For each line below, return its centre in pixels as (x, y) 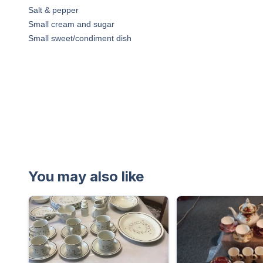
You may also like (86, 176)
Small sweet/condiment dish (80, 38)
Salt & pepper (53, 10)
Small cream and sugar (71, 24)
